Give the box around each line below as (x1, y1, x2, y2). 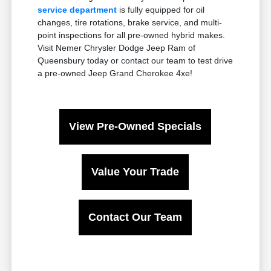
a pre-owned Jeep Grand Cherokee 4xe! (38, 68, 193, 79)
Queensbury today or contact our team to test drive (38, 56, 233, 66)
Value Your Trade (91, 166, 180, 178)
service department (38, 5, 117, 15)
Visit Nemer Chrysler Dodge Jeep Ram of (38, 43, 196, 53)
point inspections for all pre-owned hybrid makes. (38, 30, 226, 41)
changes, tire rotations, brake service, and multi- (38, 18, 223, 28)
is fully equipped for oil (117, 5, 205, 15)
